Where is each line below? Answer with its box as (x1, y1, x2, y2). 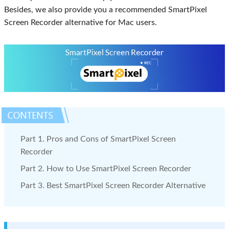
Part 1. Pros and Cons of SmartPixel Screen (20, 135, 176, 144)
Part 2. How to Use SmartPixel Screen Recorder (20, 165, 191, 173)
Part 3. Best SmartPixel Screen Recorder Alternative (20, 181, 205, 190)
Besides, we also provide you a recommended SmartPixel (4, 6, 207, 14)
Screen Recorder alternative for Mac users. (4, 18, 157, 27)
